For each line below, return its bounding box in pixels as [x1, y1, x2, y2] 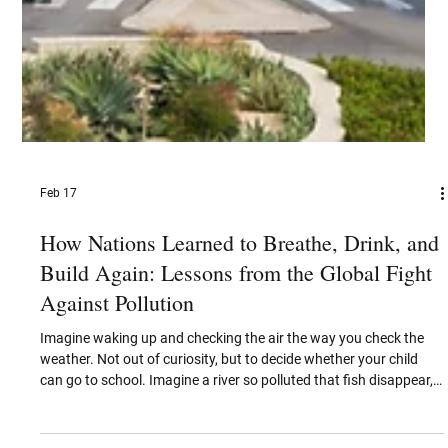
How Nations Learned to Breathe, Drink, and [40, 268, 440, 298]
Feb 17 [40, 226, 78, 241]
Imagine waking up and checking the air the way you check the [40, 370, 425, 387]
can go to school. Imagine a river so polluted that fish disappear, [40, 412, 434, 429]
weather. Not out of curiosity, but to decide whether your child [40, 391, 419, 408]
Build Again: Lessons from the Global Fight [40, 298, 433, 328]
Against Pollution [40, 328, 195, 358]
